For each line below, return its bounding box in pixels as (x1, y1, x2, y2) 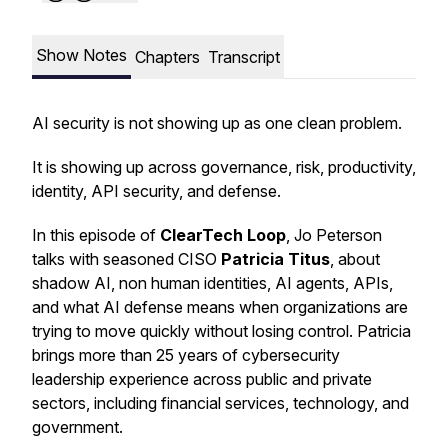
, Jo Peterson (286, 225, 382, 245)
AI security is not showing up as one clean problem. (32, 113, 406, 133)
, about (330, 249, 380, 269)
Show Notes (36, 45, 127, 65)
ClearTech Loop (160, 225, 286, 245)
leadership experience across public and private (32, 369, 372, 389)
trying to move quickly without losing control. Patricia (32, 321, 411, 341)
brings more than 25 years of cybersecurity (32, 345, 340, 365)
